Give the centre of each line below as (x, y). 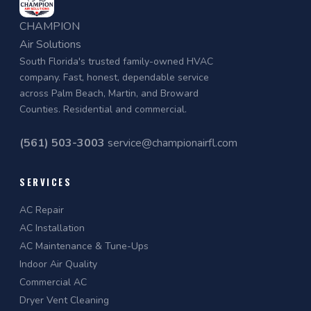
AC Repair (42, 210)
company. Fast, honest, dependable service (114, 77)
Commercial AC (53, 282)
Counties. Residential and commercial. (103, 109)
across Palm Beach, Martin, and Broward (109, 93)
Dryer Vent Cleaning (64, 300)
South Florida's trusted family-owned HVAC (116, 61)
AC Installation (52, 228)
